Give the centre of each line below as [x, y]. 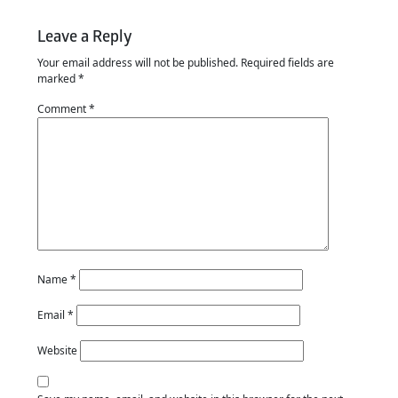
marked [58, 79]
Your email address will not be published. [138, 63]
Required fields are [287, 63]
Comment [63, 109]
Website [57, 350]
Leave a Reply [85, 37]
